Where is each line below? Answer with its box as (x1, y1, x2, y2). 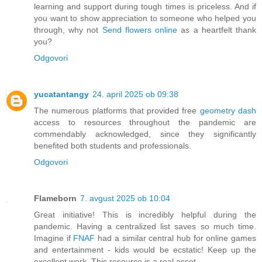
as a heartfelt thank (177, 25, 257, 35)
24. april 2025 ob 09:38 (92, 89, 178, 99)
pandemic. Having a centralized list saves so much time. (34, 222, 256, 232)
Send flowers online (102, 25, 178, 35)
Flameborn (34, 194, 77, 204)
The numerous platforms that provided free (34, 106, 200, 116)
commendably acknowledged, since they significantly (34, 129, 256, 139)
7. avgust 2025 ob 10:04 (80, 194, 170, 204)
